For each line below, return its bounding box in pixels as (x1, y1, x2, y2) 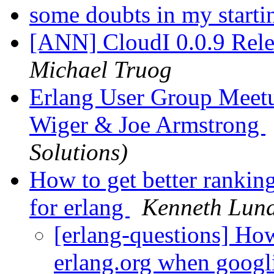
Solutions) (29, 139, 128, 166)
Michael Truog (29, 56, 172, 83)
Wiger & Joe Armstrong (29, 111, 265, 138)
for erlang (29, 194, 130, 221)
